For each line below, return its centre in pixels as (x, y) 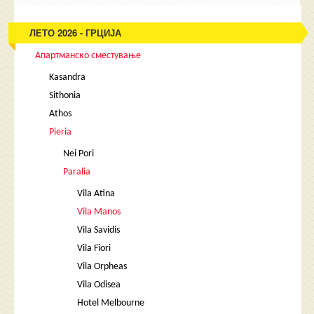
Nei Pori (79, 154)
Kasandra (68, 77)
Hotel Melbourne (111, 303)
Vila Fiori (94, 248)
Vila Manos (99, 212)
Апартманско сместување (88, 56)
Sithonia (65, 96)
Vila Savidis (99, 230)
